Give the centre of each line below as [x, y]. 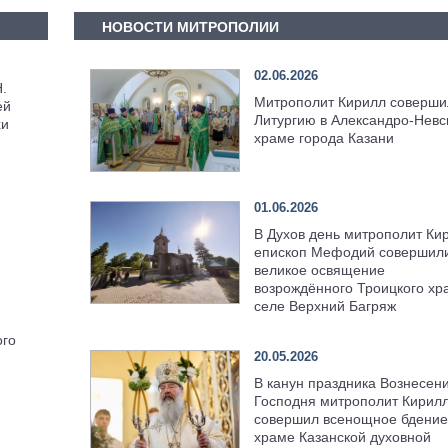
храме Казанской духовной [342, 437]
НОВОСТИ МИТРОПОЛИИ [191, 27]
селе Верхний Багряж [324, 306]
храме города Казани [323, 137]
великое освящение [319, 270]
